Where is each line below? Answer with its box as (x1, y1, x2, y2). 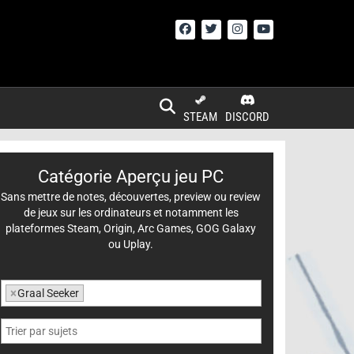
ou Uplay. (108, 238, 154, 250)
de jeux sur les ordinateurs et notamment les (23, 206, 239, 219)
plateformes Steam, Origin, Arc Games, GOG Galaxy (6, 222, 257, 235)
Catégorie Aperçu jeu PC (38, 167, 224, 186)
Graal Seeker (17, 287, 79, 299)
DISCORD (225, 110, 269, 124)
